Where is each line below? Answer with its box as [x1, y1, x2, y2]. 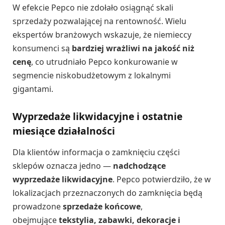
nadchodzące [113, 160, 166, 171]
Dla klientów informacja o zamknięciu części [13, 146, 180, 158]
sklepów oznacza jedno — [13, 160, 113, 171]
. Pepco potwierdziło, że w [113, 173, 211, 185]
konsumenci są [13, 43, 72, 54]
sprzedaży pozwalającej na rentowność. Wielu [13, 16, 186, 27]
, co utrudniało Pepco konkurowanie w [31, 56, 178, 68]
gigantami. [13, 83, 53, 95]
